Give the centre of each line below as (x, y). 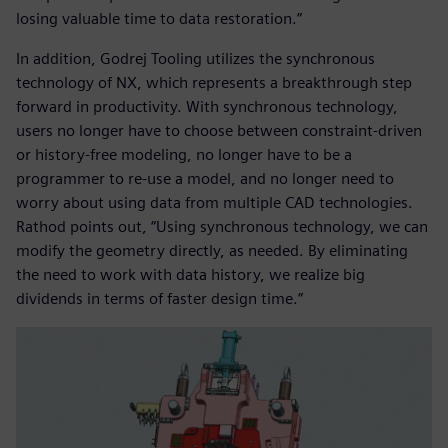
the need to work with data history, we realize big (190, 274)
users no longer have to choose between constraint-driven (219, 130)
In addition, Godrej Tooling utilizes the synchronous (195, 58)
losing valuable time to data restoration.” (159, 18)
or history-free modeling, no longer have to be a (184, 154)
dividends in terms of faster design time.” (159, 298)
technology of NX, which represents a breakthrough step (214, 82)
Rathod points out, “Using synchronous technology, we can (222, 226)
